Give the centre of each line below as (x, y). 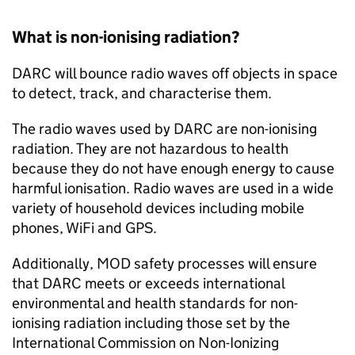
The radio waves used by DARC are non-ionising (164, 129)
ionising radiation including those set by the (151, 323)
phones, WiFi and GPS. (84, 228)
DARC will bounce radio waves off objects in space (175, 73)
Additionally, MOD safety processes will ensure (164, 263)
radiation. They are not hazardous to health (150, 149)
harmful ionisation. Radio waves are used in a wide (173, 188)
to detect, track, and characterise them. (142, 93)
